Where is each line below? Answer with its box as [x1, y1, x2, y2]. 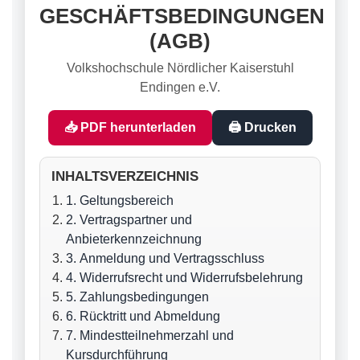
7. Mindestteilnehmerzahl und [66, 329, 234, 342]
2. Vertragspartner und [66, 213, 192, 227]
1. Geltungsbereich [66, 194, 174, 207]
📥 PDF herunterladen [63, 121, 196, 134]
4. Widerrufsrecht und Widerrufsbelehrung [66, 271, 303, 284]
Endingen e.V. [140, 80, 220, 94]
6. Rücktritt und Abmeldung [66, 309, 220, 323]
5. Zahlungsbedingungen [66, 290, 209, 304]
